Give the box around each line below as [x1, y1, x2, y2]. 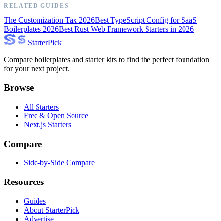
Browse [4, 82, 34, 93]
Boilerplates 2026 [4, 25, 59, 34]
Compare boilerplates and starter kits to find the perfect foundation [4, 55, 209, 64]
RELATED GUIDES [4, 2, 69, 10]
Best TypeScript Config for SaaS [95, 16, 197, 25]
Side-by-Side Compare [24, 158, 95, 167]
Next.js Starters [24, 120, 71, 129]
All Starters [24, 102, 59, 111]
